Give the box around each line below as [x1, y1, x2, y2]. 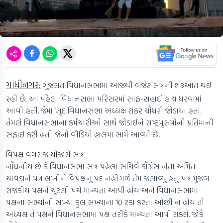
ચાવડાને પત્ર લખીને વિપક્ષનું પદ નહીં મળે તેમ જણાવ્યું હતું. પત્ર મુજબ [6, 172, 210, 185]
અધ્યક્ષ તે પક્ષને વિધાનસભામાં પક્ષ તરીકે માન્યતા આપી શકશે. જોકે [6, 208, 204, 221]
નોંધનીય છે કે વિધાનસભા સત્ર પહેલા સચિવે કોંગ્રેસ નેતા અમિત [6, 160, 196, 173]
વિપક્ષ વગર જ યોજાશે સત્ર [6, 148, 84, 161]
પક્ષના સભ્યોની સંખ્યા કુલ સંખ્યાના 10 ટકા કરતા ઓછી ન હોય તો [6, 196, 204, 209]
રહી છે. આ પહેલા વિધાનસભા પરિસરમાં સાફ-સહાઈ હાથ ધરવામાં [6, 93, 202, 105]
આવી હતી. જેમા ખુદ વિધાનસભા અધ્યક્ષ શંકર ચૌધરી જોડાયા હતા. [6, 105, 201, 117]
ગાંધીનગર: [6, 78, 41, 92]
